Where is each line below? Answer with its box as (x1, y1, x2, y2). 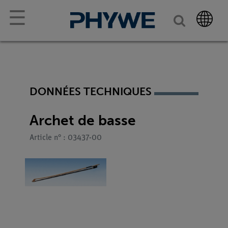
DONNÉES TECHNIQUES (30, 85, 152, 98)
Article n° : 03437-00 (30, 133, 102, 142)
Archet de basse (30, 111, 136, 129)
